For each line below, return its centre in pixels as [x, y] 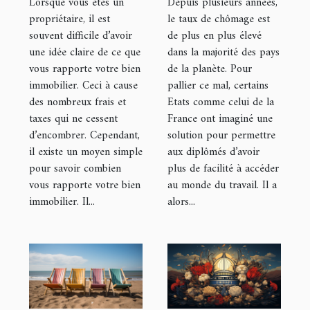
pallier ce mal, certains [218, 85]
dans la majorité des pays [224, 52]
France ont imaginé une [220, 119]
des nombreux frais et [77, 102]
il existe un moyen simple [86, 152]
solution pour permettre [221, 135]
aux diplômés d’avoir [213, 152]
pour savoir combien [75, 168]
